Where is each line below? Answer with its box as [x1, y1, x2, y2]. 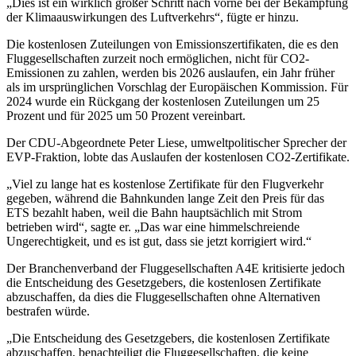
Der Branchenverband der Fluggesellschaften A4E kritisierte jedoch [6, 261, 345, 276]
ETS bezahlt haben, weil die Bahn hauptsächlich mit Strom [6, 206, 302, 220]
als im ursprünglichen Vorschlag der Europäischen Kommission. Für [6, 80, 348, 95]
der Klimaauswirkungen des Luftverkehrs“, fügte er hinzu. [6, 10, 299, 25]
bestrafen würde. [6, 304, 90, 319]
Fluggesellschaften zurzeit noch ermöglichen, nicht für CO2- [6, 52, 309, 66]
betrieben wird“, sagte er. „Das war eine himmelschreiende [6, 220, 300, 234]
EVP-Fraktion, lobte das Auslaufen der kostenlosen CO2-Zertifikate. [6, 150, 350, 164]
